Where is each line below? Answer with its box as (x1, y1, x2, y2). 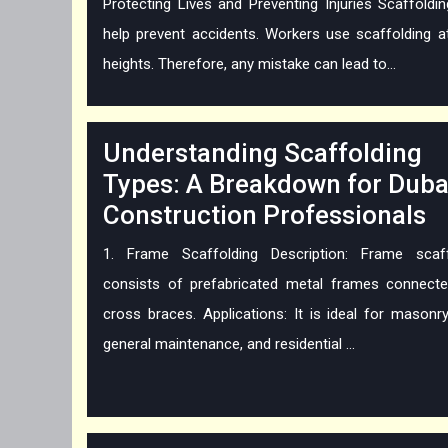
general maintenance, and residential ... (103, 335, 355, 354)
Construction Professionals (103, 200, 426, 231)
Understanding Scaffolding (103, 138, 422, 169)
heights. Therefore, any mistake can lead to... (103, 55, 396, 74)
